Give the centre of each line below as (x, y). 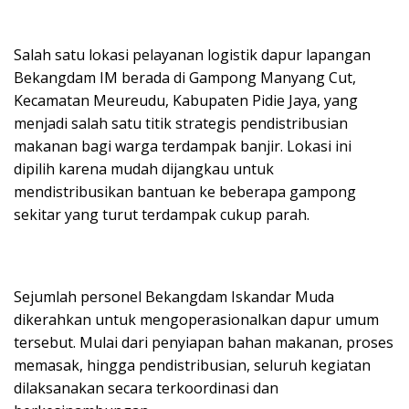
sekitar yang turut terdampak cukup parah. (162, 214)
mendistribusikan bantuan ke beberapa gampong (185, 191)
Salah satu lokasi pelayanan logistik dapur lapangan (192, 54)
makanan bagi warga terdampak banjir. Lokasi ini (183, 146)
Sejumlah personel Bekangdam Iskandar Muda (174, 296)
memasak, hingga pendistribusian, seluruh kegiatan (192, 365)
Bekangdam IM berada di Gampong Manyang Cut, (185, 77)
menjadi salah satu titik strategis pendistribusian (181, 123)
